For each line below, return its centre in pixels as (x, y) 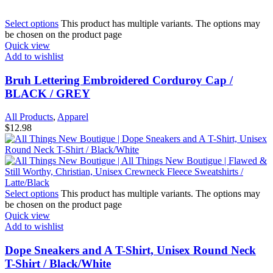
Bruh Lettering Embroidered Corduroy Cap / (119, 80)
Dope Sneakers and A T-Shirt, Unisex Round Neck (130, 250)
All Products (29, 117)
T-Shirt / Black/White (58, 263)
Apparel (73, 117)
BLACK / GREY (48, 93)
